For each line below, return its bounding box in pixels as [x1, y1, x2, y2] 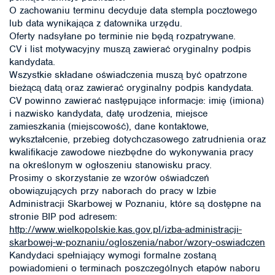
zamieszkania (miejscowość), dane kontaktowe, [9, 120, 209, 133]
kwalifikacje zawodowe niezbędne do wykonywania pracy [9, 145, 254, 158]
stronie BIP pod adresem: [9, 210, 117, 223]
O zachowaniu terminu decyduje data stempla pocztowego [9, 4, 257, 17]
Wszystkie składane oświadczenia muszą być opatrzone [9, 68, 247, 81]
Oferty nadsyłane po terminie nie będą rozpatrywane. [9, 29, 236, 42]
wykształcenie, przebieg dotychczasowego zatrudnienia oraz [9, 133, 266, 145]
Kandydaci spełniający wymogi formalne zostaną [9, 249, 216, 261]
